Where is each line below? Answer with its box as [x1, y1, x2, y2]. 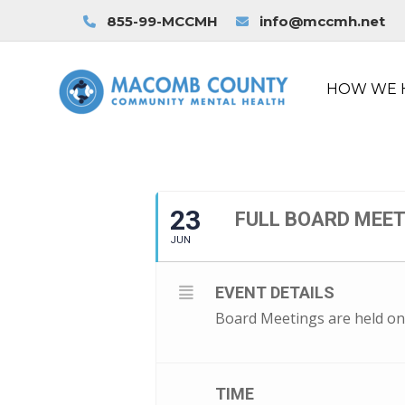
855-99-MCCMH [103, 13, 219, 30]
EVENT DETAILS [215, 283, 334, 302]
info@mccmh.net [259, 13, 386, 30]
